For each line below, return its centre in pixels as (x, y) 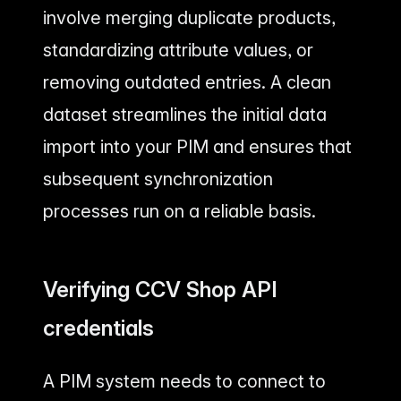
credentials (98, 328)
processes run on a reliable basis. (179, 212)
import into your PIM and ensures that (197, 147)
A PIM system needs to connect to (184, 381)
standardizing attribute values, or (178, 51)
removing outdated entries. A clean (187, 83)
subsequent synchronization (158, 179)
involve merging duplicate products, (189, 18)
